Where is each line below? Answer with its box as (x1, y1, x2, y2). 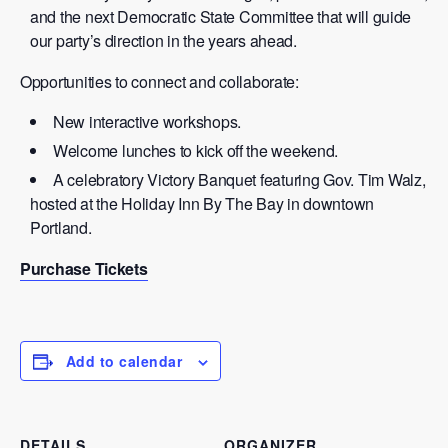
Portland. (30, 215, 92, 239)
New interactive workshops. (53, 109, 241, 133)
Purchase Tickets (20, 256, 148, 280)
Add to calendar (66, 350, 182, 371)
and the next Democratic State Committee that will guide (30, 4, 412, 28)
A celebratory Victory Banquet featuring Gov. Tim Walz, (53, 167, 426, 191)
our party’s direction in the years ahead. (30, 28, 297, 52)
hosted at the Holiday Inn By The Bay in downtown (30, 191, 375, 215)
